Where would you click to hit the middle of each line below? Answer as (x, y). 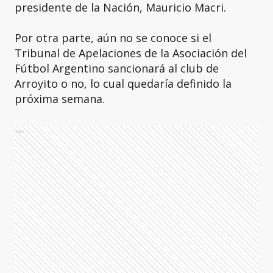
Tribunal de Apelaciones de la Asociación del (131, 53)
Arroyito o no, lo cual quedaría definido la (123, 83)
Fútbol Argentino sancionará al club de (117, 68)
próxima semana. (60, 99)
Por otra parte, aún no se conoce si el (113, 38)
